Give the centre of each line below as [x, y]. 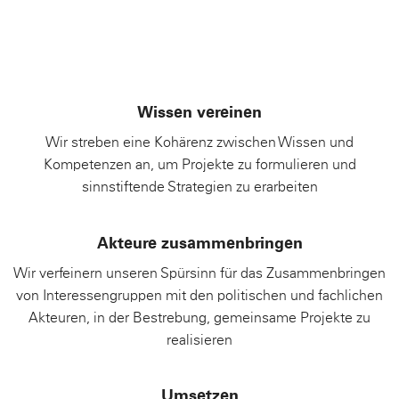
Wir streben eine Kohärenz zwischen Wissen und [199, 143]
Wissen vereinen [199, 114]
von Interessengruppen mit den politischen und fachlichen [199, 295]
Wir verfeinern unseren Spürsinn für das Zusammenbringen [199, 273]
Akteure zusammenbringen [199, 244]
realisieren [199, 340]
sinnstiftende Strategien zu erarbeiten [199, 187]
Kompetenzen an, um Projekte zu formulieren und [199, 165]
